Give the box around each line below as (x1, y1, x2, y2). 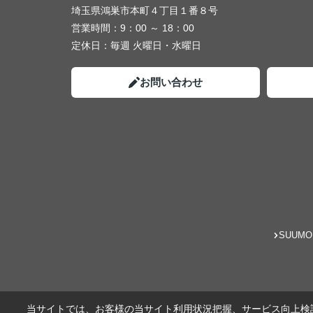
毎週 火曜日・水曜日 (110, 40, 201, 51)
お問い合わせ (140, 76, 203, 88)
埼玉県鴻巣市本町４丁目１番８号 (71, 5, 221, 16)
